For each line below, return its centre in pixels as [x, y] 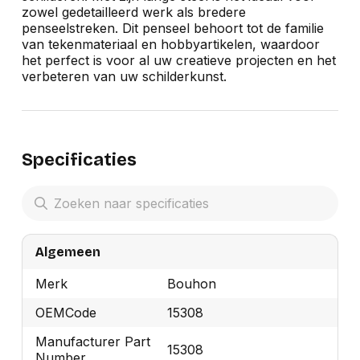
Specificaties [79, 160]
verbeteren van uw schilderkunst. [124, 77]
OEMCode [65, 312]
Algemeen [67, 252]
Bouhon [192, 283]
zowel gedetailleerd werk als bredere [133, 12]
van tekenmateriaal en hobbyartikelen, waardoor [170, 45]
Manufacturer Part [92, 341]
